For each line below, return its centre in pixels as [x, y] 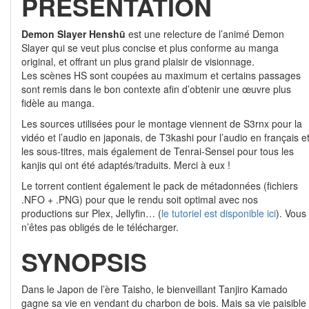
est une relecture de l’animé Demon [205, 34]
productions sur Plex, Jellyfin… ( [91, 213]
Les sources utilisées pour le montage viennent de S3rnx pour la [162, 123]
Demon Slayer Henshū [73, 34]
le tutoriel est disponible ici [219, 213]
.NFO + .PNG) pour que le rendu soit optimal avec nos [140, 199]
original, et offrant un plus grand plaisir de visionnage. [138, 61]
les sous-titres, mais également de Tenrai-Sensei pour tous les [158, 151]
